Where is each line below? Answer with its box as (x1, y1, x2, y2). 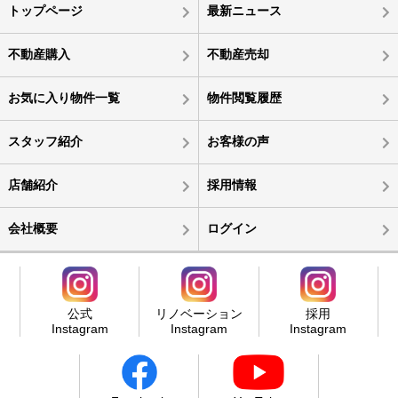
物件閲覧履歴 (206, 91, 282, 106)
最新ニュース (206, 4, 282, 19)
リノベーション (155, 306, 243, 322)
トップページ (7, 4, 83, 19)
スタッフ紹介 (7, 134, 83, 149)
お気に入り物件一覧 (7, 91, 120, 106)
